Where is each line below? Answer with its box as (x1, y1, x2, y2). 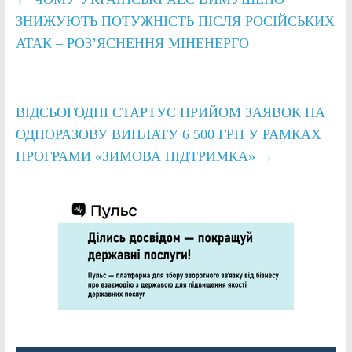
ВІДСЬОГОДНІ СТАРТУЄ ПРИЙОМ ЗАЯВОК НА (15, 104, 325, 120)
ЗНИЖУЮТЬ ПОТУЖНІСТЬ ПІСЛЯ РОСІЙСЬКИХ (15, 13, 335, 29)
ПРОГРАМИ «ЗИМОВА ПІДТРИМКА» (15, 148, 259, 164)
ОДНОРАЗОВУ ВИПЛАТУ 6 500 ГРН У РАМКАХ (15, 126, 321, 142)
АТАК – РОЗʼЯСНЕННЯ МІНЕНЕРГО (15, 35, 249, 51)
